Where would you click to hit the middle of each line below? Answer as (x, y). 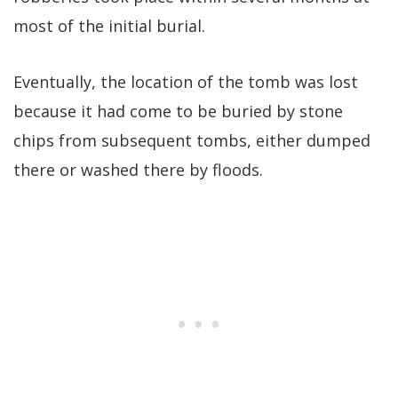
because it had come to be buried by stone (178, 111)
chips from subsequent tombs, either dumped (192, 141)
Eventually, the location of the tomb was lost (186, 82)
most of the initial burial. (109, 26)
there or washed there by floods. (138, 170)
